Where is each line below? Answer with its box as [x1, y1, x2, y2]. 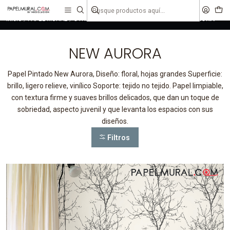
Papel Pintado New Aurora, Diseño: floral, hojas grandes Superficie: [8, 70, 222, 79]
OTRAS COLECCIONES [73, 15, 136, 23]
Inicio [6, 15, 22, 23]
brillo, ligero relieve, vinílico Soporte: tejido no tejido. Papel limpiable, [7, 82, 223, 90]
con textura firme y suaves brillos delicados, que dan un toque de [11, 93, 219, 102]
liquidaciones [93, 2, 129, 8]
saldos [129, 2, 147, 9]
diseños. [102, 117, 128, 126]
